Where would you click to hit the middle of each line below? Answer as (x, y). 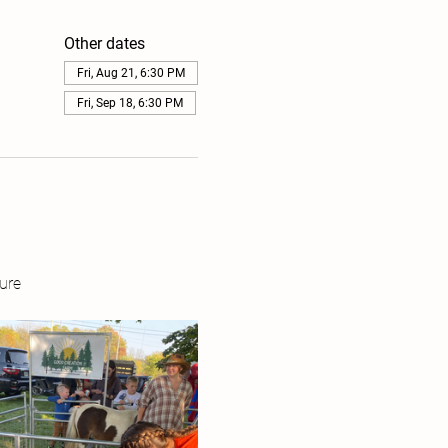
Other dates (104, 43)
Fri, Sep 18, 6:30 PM (129, 103)
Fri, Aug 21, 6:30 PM (130, 73)
